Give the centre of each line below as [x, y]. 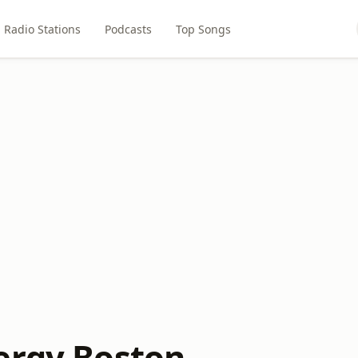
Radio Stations [42, 29]
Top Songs [203, 29]
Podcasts [128, 29]
